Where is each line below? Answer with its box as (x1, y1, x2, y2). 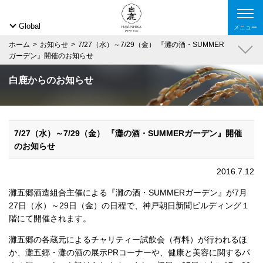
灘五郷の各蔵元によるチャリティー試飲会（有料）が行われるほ (9, 235, 247, 244)
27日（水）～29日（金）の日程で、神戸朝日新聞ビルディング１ (9, 201, 249, 210)
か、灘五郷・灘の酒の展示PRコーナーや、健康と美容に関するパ (9, 248, 250, 257)
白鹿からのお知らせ (9, 75, 93, 85)
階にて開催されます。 (9, 214, 91, 223)
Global (19, 22, 41, 31)
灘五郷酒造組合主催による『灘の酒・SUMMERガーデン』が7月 (9, 188, 247, 197)
